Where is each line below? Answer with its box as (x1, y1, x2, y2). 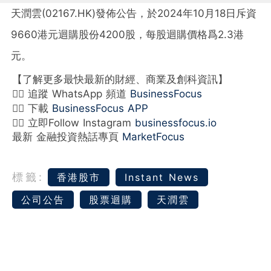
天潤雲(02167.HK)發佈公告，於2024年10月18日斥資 (11, 7, 256, 19)
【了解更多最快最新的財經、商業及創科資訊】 (12, 73, 228, 85)
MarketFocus (122, 130, 184, 143)
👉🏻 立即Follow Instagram (12, 116, 135, 129)
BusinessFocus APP (52, 102, 148, 114)
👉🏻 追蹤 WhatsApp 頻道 (12, 87, 130, 100)
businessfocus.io (135, 116, 217, 129)
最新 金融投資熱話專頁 (12, 130, 122, 143)
